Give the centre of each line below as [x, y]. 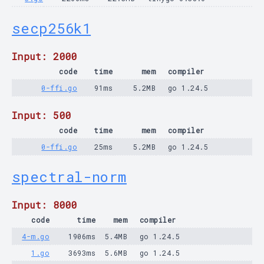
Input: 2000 [45, 56]
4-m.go [36, 236]
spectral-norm [69, 177]
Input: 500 [42, 115]
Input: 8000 [45, 205]
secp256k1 [52, 28]
